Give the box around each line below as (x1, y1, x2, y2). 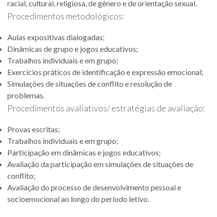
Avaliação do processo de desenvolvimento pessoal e (7, 183, 181, 192)
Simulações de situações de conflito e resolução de (7, 79, 172, 88)
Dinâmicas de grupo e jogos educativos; (7, 44, 138, 53)
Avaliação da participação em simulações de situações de (7, 159, 193, 169)
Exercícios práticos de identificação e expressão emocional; (7, 67, 203, 77)
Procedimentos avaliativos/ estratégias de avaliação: (7, 103, 205, 113)
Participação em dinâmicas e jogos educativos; (7, 148, 161, 157)
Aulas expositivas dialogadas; (7, 32, 105, 42)
